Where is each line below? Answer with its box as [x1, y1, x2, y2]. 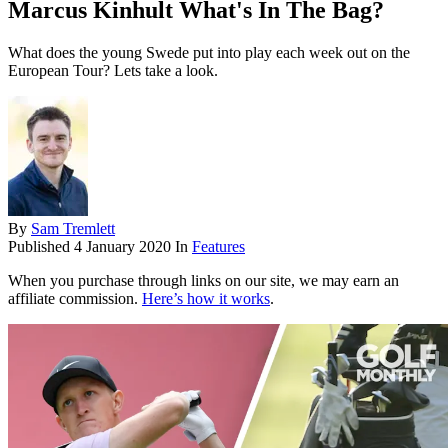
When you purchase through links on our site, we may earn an [8, 272, 399, 290]
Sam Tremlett [31, 220, 115, 238]
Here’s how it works [142, 290, 270, 308]
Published [8, 238, 74, 256]
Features [192, 238, 245, 256]
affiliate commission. [8, 290, 142, 308]
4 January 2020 [74, 238, 171, 256]
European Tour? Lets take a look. [8, 62, 218, 80]
